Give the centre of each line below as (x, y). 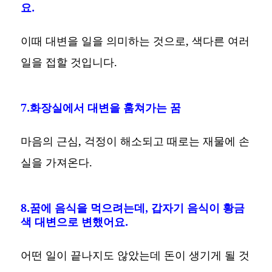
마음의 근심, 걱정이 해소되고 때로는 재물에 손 (135, 141)
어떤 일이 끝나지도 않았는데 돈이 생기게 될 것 (135, 255)
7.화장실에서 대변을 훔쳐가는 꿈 (101, 107)
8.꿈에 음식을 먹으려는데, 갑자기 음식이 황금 (133, 207)
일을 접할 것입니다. (69, 62)
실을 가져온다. (57, 162)
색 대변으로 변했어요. (75, 221)
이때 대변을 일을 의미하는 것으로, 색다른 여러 (135, 40)
